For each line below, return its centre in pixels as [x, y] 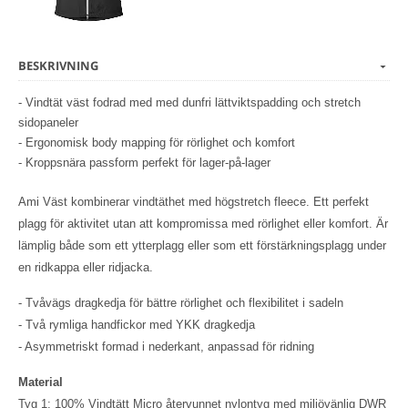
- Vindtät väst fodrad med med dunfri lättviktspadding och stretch [189, 103]
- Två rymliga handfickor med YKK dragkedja [137, 325]
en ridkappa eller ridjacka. [86, 268]
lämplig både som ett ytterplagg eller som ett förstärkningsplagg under [202, 246]
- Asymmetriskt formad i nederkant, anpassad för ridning [166, 347]
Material [41, 382]
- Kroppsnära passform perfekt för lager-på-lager [144, 163]
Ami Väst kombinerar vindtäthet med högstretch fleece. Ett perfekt [194, 202]
